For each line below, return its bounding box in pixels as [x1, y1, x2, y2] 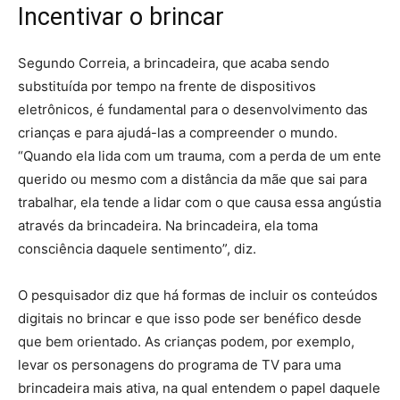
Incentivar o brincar [18, 3, 224, 31]
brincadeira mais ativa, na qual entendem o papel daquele [18, 379, 380, 396]
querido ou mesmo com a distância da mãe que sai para [18, 171, 367, 187]
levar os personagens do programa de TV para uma [18, 356, 341, 373]
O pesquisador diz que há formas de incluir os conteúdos [18, 287, 378, 304]
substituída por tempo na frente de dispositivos [18, 78, 316, 95]
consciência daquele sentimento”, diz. [18, 240, 256, 257]
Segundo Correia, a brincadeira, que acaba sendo [18, 54, 329, 71]
